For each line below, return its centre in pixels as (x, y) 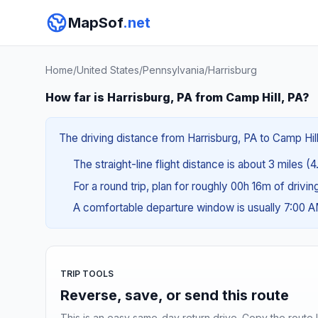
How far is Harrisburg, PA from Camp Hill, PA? (177, 97)
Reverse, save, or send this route (175, 295)
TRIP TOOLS (87, 273)
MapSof (95, 23)
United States (108, 70)
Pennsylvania (174, 70)
